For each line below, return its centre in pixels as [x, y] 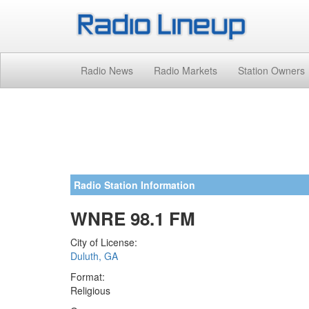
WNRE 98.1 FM [133, 218]
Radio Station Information [134, 185]
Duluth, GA [94, 256]
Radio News [107, 70]
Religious [90, 290]
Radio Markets [186, 70]
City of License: [104, 242]
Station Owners [271, 70]
